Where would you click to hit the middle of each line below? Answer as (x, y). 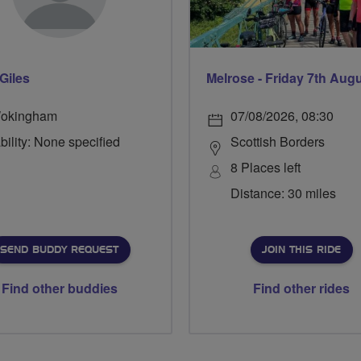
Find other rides (301, 288)
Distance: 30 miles (283, 193)
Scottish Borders (278, 142)
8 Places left (266, 168)
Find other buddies (60, 288)
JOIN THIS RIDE (301, 250)
